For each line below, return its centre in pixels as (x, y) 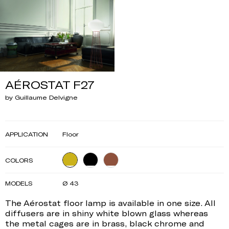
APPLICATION (27, 134)
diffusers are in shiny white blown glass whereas (107, 213)
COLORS (19, 160)
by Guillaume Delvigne (41, 97)
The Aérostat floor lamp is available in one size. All (110, 203)
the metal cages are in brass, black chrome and (105, 223)
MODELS (19, 183)
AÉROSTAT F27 (50, 84)
